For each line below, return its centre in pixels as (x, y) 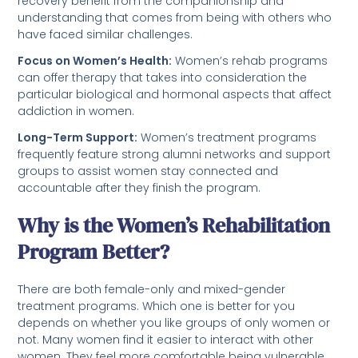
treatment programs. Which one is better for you (157, 306)
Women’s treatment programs (227, 137)
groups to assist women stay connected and (148, 171)
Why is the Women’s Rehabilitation (174, 225)
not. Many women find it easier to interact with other (166, 339)
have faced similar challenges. (105, 34)
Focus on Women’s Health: (95, 60)
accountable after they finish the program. (139, 187)
